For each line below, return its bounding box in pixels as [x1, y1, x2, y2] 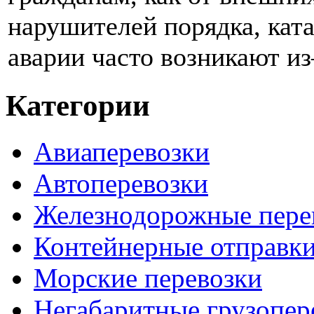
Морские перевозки [34, 263, 262, 294]
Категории [6, 88, 150, 122]
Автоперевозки [34, 168, 208, 199]
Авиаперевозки [34, 137, 210, 168]
